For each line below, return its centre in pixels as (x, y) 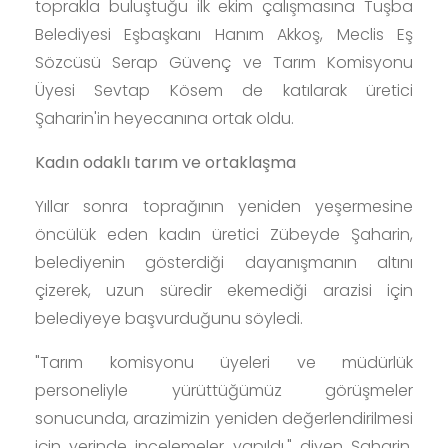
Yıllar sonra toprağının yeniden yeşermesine (224, 206)
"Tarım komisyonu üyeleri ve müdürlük (224, 362)
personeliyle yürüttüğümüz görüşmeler (224, 390)
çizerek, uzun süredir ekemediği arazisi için (224, 290)
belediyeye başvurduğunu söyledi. (169, 318)
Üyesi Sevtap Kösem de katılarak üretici (224, 90)
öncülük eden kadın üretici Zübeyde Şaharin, (224, 234)
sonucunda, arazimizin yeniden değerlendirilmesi (224, 418)
